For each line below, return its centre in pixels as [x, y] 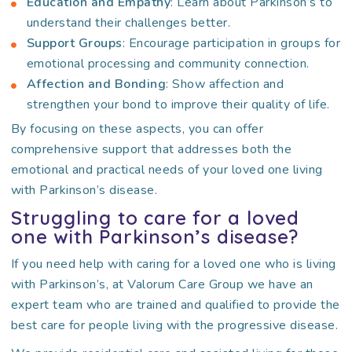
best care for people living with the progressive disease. [174, 325]
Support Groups [74, 43]
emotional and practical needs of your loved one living [167, 170]
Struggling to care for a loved [155, 218]
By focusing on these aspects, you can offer [137, 129]
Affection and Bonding [96, 84]
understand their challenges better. [128, 23]
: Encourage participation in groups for [231, 43]
